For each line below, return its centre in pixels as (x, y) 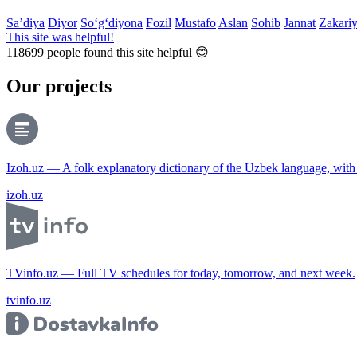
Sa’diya (25, 22)
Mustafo (195, 22)
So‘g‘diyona (112, 22)
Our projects (59, 86)
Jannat (300, 22)
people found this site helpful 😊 (126, 52)
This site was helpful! (60, 37)
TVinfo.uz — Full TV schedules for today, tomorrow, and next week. (181, 273)
